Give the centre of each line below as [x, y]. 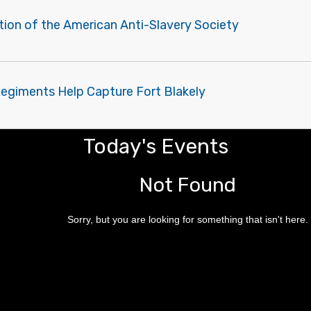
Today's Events [155, 147]
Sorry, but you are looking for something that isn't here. [187, 220]
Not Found [187, 185]
